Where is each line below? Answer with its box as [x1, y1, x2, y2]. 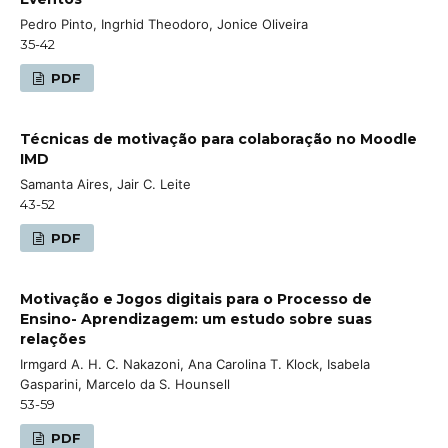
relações [20, 329, 86, 348]
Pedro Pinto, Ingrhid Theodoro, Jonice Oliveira [20, 15, 308, 32]
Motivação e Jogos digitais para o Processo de [20, 289, 372, 308]
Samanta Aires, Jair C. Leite [20, 175, 191, 192]
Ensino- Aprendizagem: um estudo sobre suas [20, 309, 372, 328]
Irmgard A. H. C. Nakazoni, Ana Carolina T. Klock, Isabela [20, 355, 370, 372]
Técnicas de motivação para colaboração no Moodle [20, 129, 417, 148]
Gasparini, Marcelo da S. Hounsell [20, 375, 230, 392]
